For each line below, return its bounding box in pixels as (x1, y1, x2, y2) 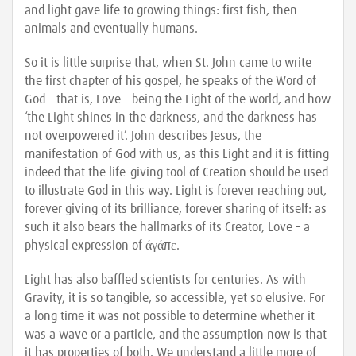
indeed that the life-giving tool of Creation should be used (25, 166, 328, 179)
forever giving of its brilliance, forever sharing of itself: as (25, 203, 327, 215)
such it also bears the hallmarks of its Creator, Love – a (25, 221, 310, 234)
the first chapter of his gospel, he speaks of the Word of (25, 75, 316, 87)
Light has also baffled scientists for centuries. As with (25, 273, 306, 286)
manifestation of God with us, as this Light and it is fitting (25, 148, 329, 161)
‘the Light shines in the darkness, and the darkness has (25, 111, 317, 124)
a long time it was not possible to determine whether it (25, 310, 315, 323)
